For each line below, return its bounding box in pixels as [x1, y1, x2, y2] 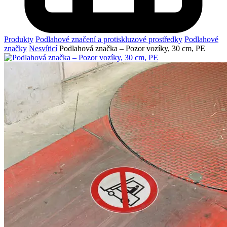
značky [4, 44, 27, 53]
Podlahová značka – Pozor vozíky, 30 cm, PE [59, 44, 205, 53]
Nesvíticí [29, 44, 57, 53]
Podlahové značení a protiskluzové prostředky [35, 34, 182, 44]
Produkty [4, 34, 33, 44]
